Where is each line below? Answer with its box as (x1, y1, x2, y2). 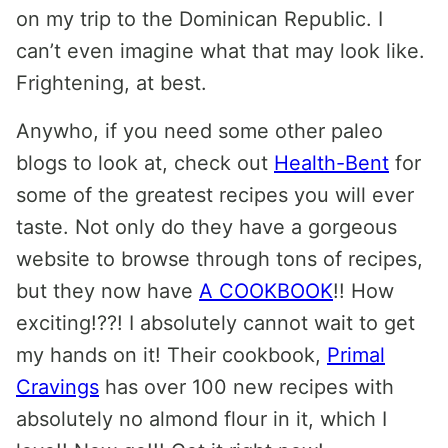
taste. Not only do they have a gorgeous (16, 215, 397, 239)
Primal (327, 343, 385, 367)
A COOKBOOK (199, 279, 333, 303)
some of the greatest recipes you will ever (16, 183, 414, 207)
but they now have (16, 279, 199, 303)
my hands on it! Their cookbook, (16, 343, 327, 367)
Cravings (16, 375, 99, 399)
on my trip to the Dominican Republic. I (16, 7, 383, 31)
